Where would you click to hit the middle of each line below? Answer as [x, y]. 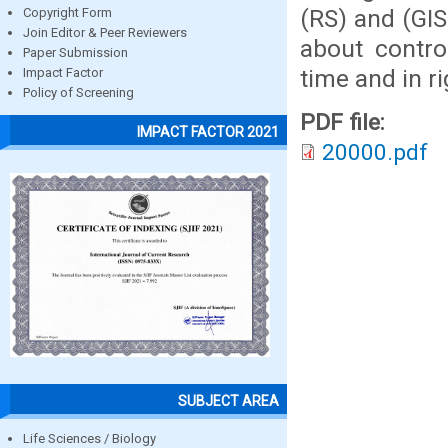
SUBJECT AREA [228, 400]
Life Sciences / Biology [89, 438]
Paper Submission [75, 53]
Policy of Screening [78, 93]
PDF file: [345, 122]
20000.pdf [375, 152]
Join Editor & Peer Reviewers [105, 33]
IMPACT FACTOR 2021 [208, 131]
